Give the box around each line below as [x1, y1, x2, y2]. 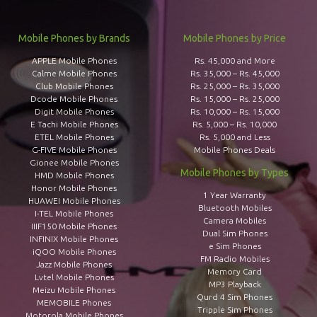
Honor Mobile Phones [31, 183, 117, 192]
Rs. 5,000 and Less [199, 132, 270, 142]
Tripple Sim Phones [197, 305, 272, 314]
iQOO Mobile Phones [32, 247, 116, 256]
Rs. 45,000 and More [194, 56, 275, 65]
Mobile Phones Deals [194, 145, 276, 154]
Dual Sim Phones [202, 229, 267, 238]
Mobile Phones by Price [183, 33, 287, 44]
